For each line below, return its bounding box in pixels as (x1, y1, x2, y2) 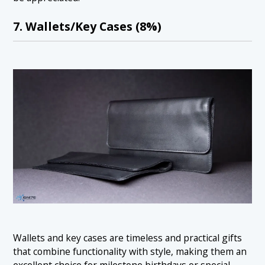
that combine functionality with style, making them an (13, 245, 247, 258)
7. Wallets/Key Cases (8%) (13, 18, 162, 34)
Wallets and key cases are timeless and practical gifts (13, 231, 243, 245)
